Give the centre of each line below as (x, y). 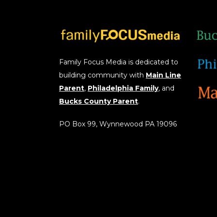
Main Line (163, 75)
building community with (102, 75)
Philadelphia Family (123, 88)
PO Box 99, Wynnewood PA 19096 (118, 124)
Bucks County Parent (99, 101)
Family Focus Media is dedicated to (119, 62)
